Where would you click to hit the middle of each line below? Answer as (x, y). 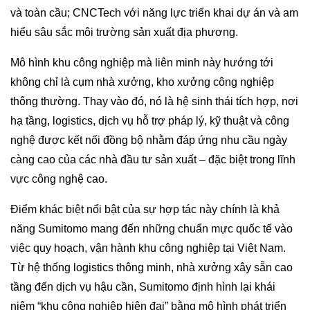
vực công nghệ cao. (59, 179)
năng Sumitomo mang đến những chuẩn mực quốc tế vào (152, 228)
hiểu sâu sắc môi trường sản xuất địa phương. (124, 32)
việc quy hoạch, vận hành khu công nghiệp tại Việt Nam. (148, 248)
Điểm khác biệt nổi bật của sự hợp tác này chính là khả (145, 209)
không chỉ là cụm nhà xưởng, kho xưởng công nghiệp (142, 82)
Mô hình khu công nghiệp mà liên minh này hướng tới (142, 62)
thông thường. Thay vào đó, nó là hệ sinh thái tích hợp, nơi (154, 101)
